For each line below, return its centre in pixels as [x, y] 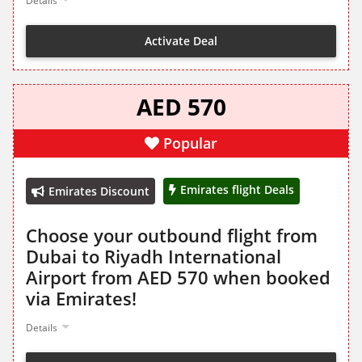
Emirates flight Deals [237, 190]
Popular [190, 143]
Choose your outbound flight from [172, 236]
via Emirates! [81, 299]
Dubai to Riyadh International [154, 257]
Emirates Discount [99, 192]
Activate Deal [181, 40]
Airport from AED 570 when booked [178, 278]
